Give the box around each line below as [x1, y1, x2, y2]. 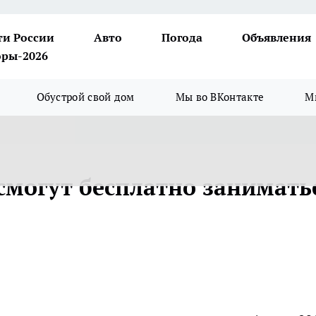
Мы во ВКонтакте [175, 90, 265, 104]
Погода [162, 30, 202, 44]
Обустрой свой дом [36, 90, 135, 104]
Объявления [242, 30, 311, 44]
